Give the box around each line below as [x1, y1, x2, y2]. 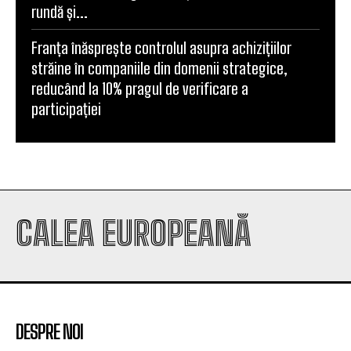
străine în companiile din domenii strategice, [31, 58, 288, 78]
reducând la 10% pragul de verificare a [31, 78, 248, 98]
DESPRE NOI [16, 320, 83, 343]
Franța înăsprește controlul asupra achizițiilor [31, 38, 291, 57]
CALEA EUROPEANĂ [16, 213, 251, 253]
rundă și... [31, 2, 88, 21]
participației [31, 99, 101, 118]
